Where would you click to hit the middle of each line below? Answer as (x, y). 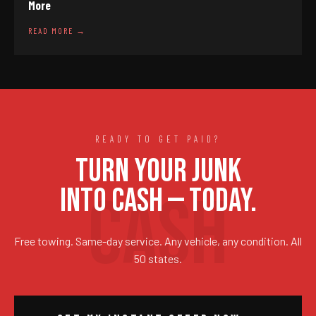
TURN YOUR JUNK (158, 172)
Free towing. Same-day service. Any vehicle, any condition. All (158, 241)
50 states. (158, 259)
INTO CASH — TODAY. (158, 201)
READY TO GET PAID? (158, 139)
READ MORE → (57, 30)
